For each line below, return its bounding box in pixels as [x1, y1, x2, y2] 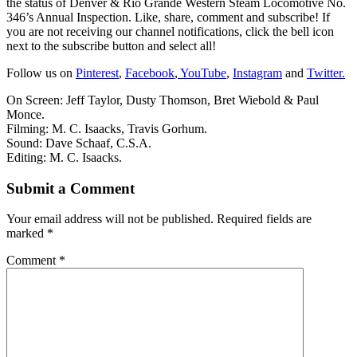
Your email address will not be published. [6, 212, 214, 226]
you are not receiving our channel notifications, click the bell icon [6, 24, 334, 38]
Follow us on [6, 65, 76, 80]
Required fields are [217, 212, 312, 226]
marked [6, 226, 47, 241]
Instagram [233, 65, 282, 80]
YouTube [178, 65, 226, 80]
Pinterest [76, 65, 119, 80]
